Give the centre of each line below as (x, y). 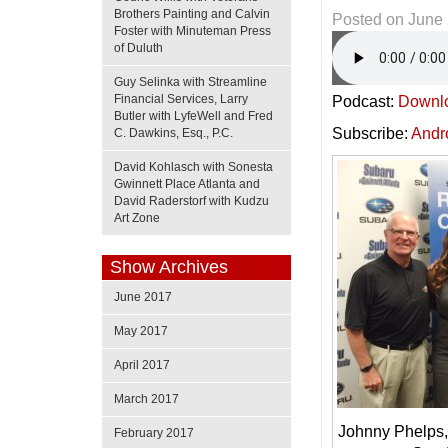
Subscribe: (372, 133)
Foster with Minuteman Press (192, 31)
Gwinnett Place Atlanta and (187, 184)
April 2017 (142, 365)
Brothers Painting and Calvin (192, 14)
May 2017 (141, 331)
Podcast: (365, 101)
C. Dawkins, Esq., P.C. (173, 133)
